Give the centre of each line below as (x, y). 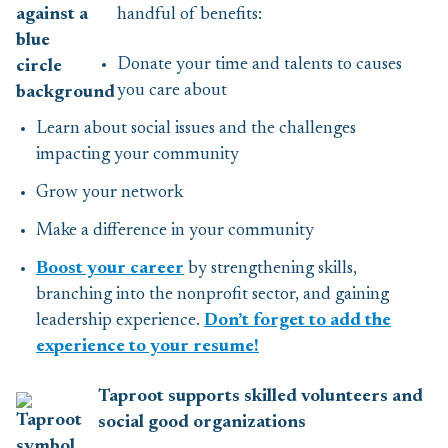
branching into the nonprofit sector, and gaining (212, 295)
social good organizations (202, 423)
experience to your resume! (147, 347)
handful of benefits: (189, 15)
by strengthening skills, (270, 269)
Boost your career (110, 269)
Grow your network (109, 193)
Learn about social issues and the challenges (196, 129)
